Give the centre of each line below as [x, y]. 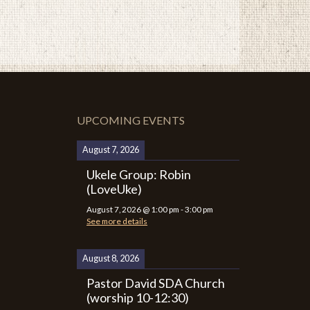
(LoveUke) [114, 189]
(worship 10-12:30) [138, 297]
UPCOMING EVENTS [131, 120]
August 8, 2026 [111, 258]
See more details [117, 221]
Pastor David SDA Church [156, 283]
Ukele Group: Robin [139, 174]
